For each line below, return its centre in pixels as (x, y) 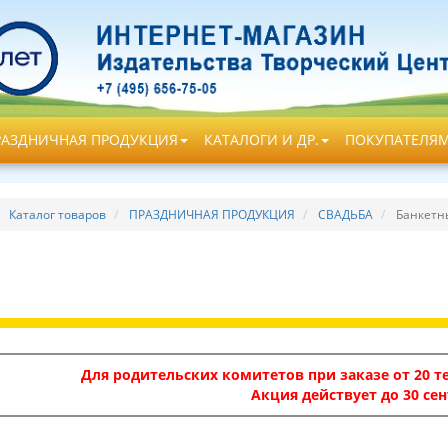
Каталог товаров (57, 214)
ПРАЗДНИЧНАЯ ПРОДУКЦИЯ (211, 214)
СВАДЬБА (345, 214)
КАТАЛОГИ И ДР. (261, 139)
